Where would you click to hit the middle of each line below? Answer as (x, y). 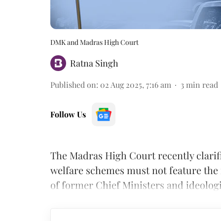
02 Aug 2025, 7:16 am (136, 84)
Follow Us (68, 114)
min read (202, 84)
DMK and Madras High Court (94, 42)
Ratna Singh (94, 63)
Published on (73, 84)
